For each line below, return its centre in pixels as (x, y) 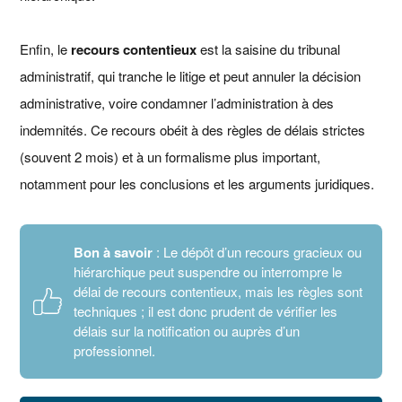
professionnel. (115, 350)
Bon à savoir (115, 252)
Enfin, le (46, 48)
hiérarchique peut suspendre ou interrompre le (208, 271)
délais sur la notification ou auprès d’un (187, 330)
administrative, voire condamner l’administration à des (177, 102)
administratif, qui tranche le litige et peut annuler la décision (191, 75)
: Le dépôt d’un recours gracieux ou (259, 251)
